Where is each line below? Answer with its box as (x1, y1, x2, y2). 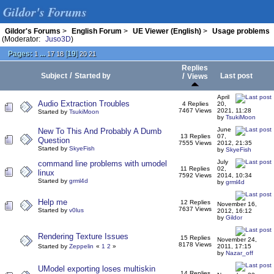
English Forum (72, 27, 122, 35)
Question (38, 136, 70, 145)
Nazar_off (226, 250, 253, 256)
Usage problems (212, 27, 270, 35)
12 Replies (180, 199, 210, 206)
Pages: (8, 50, 32, 57)
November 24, (217, 236, 257, 243)
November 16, (217, 201, 257, 207)
